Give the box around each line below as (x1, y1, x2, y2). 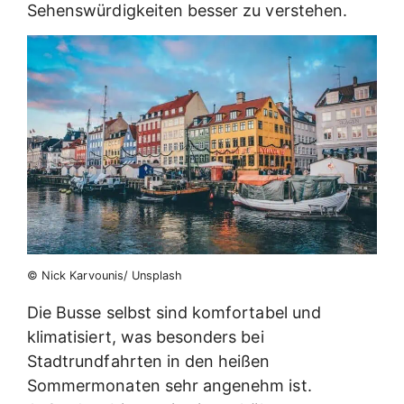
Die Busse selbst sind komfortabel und (27, 302, 321, 322)
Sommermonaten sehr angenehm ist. (27, 375, 312, 395)
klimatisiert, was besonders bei (27, 326, 264, 346)
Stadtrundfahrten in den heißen (27, 351, 271, 371)
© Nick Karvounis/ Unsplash (27, 268, 183, 282)
